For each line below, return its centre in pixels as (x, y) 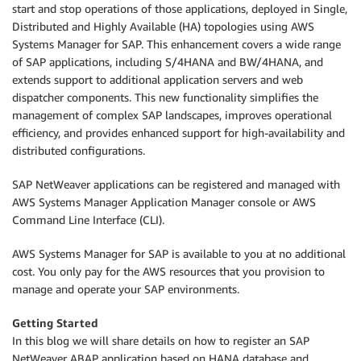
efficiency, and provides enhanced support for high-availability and (178, 133)
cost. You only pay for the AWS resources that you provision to (168, 271)
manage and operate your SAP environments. (126, 289)
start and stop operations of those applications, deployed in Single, (180, 8)
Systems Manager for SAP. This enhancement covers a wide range (176, 44)
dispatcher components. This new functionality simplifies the (165, 97)
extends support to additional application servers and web (158, 79)
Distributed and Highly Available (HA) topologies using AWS (163, 26)
